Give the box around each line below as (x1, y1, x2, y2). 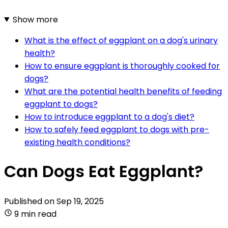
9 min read (14, 208, 56, 220)
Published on (4, 195, 56, 207)
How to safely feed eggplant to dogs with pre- (24, 123, 209, 135)
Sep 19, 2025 (56, 195, 104, 207)
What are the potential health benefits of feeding (24, 85, 222, 97)
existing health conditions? (24, 136, 130, 148)
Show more (12, 13, 58, 25)
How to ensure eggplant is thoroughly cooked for (24, 60, 220, 72)
